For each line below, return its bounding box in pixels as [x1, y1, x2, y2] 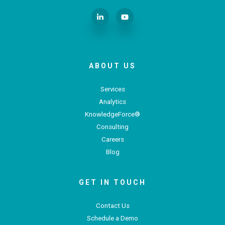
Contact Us [95, 202, 130, 210]
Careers [101, 136, 124, 144]
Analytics [99, 98, 126, 106]
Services [100, 85, 125, 93]
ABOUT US [89, 62, 136, 70]
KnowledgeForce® [85, 110, 140, 119]
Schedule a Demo [87, 214, 138, 222]
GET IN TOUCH [79, 178, 146, 187]
